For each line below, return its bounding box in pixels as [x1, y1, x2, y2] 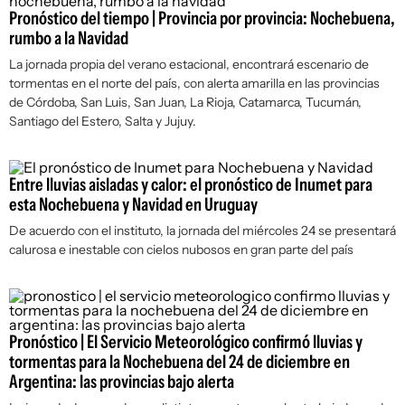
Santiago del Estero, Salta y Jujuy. [9, 113, 196, 129]
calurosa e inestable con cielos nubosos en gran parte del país [9, 241, 353, 258]
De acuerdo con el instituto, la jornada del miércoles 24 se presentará [9, 222, 396, 239]
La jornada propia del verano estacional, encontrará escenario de [9, 56, 369, 72]
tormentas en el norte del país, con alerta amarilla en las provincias [9, 75, 380, 91]
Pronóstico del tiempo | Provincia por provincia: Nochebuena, [9, 7, 395, 29]
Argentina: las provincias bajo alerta [9, 371, 234, 392]
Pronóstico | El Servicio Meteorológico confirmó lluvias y [9, 331, 363, 353]
